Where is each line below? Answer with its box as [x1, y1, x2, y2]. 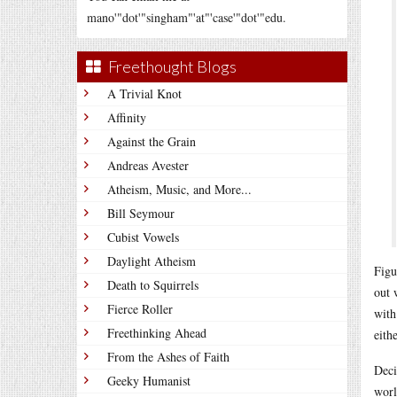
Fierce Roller [107, 300, 173, 317]
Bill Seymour [107, 205, 175, 222]
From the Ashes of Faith [107, 348, 230, 365]
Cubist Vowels [107, 229, 179, 245]
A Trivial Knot [107, 85, 182, 102]
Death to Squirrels [107, 276, 198, 293]
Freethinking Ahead [107, 324, 206, 341]
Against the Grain [107, 133, 196, 150]
